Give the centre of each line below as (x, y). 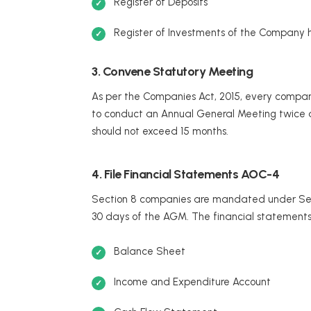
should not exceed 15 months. (160, 132)
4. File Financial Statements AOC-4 (185, 175)
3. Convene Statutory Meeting (172, 72)
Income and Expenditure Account (192, 282)
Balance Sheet (150, 252)
